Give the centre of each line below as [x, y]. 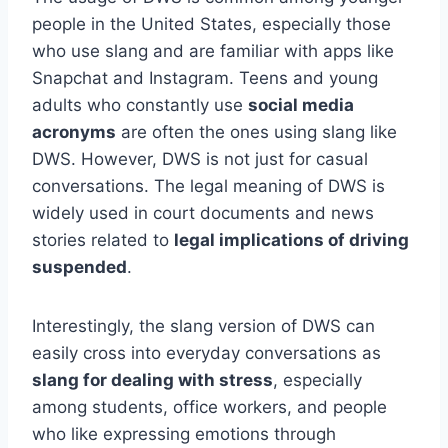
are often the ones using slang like [256, 132]
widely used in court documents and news [203, 213]
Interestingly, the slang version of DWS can [203, 326]
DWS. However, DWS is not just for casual [200, 159]
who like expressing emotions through [184, 434]
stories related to [103, 240]
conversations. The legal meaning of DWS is [208, 186]
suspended [79, 267]
